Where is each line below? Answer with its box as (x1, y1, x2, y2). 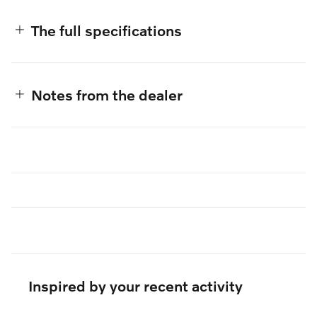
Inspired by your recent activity (28, 276, 243, 294)
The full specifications (31, 21, 182, 39)
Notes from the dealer (31, 85, 183, 103)
